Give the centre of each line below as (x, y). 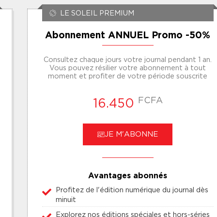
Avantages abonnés (128, 176)
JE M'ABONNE (132, 134)
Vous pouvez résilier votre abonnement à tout (128, 68)
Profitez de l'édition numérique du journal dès (132, 189)
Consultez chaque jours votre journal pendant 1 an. (128, 60)
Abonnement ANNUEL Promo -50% (128, 36)
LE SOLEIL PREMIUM (97, 13)
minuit (66, 199)
